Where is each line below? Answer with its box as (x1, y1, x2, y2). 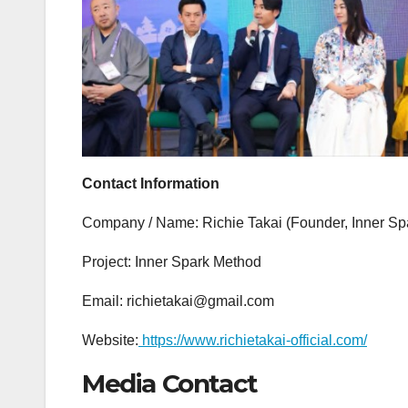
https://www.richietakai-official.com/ (138, 331, 367, 348)
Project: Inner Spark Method (82, 253, 261, 270)
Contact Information (82, 175, 219, 191)
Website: (82, 331, 138, 348)
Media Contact (82, 367, 258, 399)
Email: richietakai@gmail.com (82, 292, 274, 309)
